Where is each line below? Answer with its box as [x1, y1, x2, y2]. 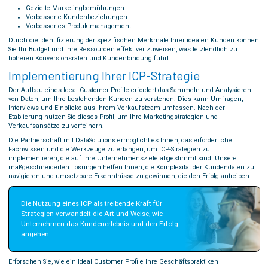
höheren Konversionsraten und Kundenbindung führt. [8, 54, 170, 62]
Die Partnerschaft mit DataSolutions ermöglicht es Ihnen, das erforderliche [8, 136, 232, 144]
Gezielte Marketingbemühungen [25, 4, 124, 12]
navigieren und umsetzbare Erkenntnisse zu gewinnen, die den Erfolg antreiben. [8, 172, 251, 180]
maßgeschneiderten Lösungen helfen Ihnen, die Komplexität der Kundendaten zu [8, 163, 254, 171]
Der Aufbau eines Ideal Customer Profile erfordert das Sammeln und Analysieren [8, 86, 251, 94]
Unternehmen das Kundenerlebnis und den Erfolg [20, 219, 178, 228]
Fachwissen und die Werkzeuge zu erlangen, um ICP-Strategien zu [8, 145, 210, 153]
